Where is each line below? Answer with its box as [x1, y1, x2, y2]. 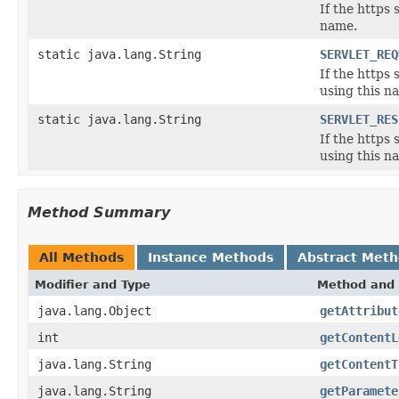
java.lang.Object [37, 303, 151, 318]
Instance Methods [148, 249, 273, 265]
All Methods [39, 249, 124, 265]
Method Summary [28, 203, 170, 221]
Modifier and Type [35, 277, 151, 291]
